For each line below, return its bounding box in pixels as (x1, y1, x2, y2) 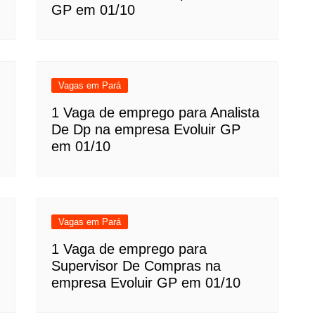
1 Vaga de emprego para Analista (51, 104, 260, 120)
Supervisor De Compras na (51, 257, 221, 274)
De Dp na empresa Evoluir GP (51, 121, 241, 137)
